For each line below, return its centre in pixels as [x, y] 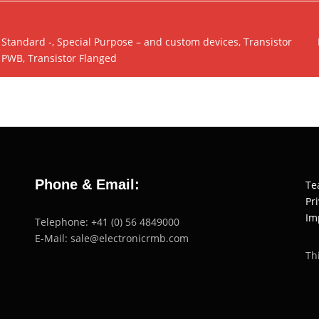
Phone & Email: [87, 185]
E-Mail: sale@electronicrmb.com [112, 239]
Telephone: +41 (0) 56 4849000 [107, 222]
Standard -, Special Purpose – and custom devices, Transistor [147, 42]
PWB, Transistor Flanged [59, 58]
